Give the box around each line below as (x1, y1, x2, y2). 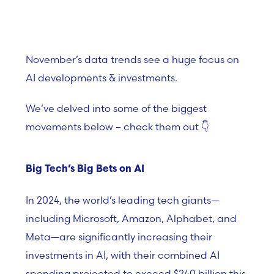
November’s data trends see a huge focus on (26, 53, 239, 65)
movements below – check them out (26, 120, 201, 133)
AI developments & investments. (26, 72, 177, 84)
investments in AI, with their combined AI (26, 249, 220, 261)
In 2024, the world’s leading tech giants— (26, 194, 220, 206)
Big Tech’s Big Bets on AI (26, 165, 144, 174)
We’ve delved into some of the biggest (26, 102, 207, 114)
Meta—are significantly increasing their (26, 231, 212, 243)
